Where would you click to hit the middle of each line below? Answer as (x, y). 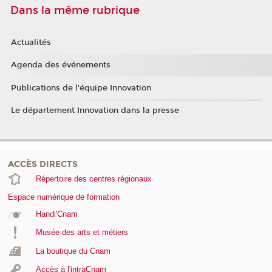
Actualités (31, 42)
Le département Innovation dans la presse (95, 111)
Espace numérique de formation (64, 197)
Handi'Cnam (56, 214)
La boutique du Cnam (73, 251)
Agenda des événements (60, 65)
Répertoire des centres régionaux (93, 178)
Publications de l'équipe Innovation (81, 88)
